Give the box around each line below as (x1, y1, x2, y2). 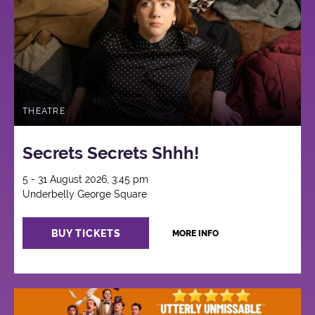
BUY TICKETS (51, 227, 121, 239)
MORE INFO (172, 229, 219, 239)
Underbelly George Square (22, 188, 148, 200)
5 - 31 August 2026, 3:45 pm (22, 174, 149, 186)
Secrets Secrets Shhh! (22, 143, 200, 164)
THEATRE (22, 105, 65, 116)
